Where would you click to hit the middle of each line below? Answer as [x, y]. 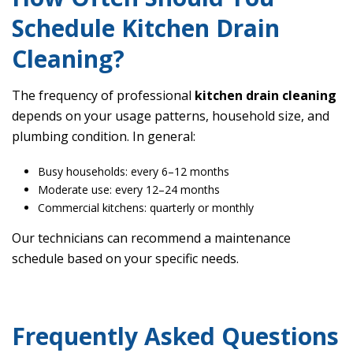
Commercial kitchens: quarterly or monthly [145, 208]
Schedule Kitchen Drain [146, 28]
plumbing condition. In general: [104, 137]
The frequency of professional [103, 96]
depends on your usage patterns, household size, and [171, 116]
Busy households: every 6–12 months [133, 172]
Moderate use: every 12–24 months [128, 190]
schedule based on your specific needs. [125, 259]
